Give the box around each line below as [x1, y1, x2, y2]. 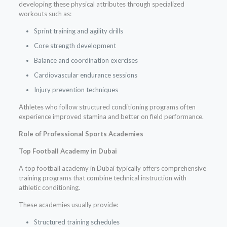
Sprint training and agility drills [33, 27, 123, 35]
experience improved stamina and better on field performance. [18, 112, 204, 121]
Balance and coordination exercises [33, 56, 138, 65]
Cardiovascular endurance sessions [33, 71, 137, 80]
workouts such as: [18, 10, 71, 18]
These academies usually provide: [18, 201, 118, 209]
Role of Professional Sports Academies [18, 130, 143, 138]
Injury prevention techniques [33, 86, 118, 94]
